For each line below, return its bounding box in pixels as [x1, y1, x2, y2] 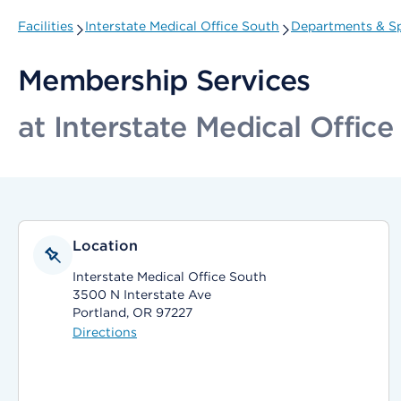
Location [73, 237, 139, 254]
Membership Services [18, 63, 311, 98]
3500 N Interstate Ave [73, 287, 211, 302]
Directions [73, 325, 137, 339]
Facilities [18, 19, 73, 33]
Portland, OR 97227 [73, 305, 192, 320]
